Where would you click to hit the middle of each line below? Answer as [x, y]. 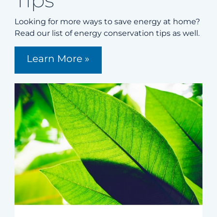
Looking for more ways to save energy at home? [107, 22]
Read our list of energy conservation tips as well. [107, 33]
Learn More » [58, 59]
